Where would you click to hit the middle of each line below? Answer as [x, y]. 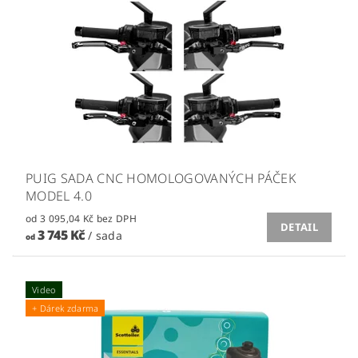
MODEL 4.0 [59, 195]
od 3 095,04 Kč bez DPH [117, 218]
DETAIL [299, 227]
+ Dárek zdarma [66, 308]
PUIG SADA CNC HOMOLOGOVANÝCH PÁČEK [161, 178]
